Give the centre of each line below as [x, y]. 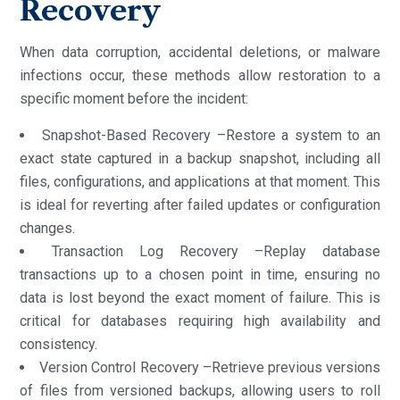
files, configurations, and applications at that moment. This [200, 181]
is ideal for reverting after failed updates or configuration [200, 204]
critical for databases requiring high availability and [200, 321]
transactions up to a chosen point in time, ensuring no [200, 274]
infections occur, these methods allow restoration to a [200, 75]
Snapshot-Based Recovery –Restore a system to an [211, 135]
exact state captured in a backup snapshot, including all [200, 158]
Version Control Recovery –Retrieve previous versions [210, 367]
